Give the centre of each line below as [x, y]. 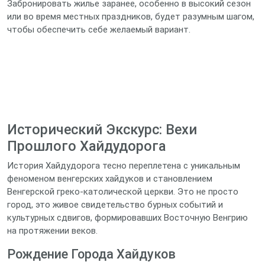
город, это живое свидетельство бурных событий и [115, 205]
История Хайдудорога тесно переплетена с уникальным [124, 166]
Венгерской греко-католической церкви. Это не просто [123, 192]
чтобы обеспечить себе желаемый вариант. [99, 30]
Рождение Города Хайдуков [91, 254]
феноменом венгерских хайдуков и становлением [110, 179]
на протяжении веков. [52, 231]
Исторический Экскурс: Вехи [102, 130]
